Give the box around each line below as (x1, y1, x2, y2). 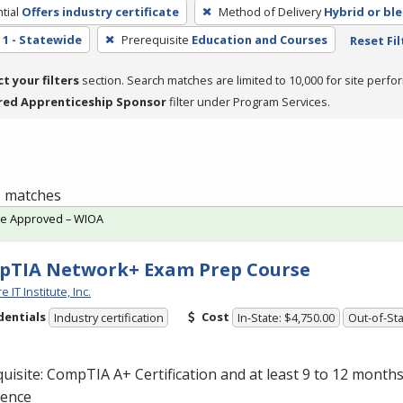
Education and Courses (191, 31, 327, 48)
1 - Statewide (2, 31, 82, 48)
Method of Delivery (218, 3, 321, 20)
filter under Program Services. (166, 93, 330, 110)
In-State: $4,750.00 (237, 309, 336, 327)
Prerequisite (121, 31, 189, 48)
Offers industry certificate (21, 3, 179, 20)
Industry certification (53, 309, 164, 327)
